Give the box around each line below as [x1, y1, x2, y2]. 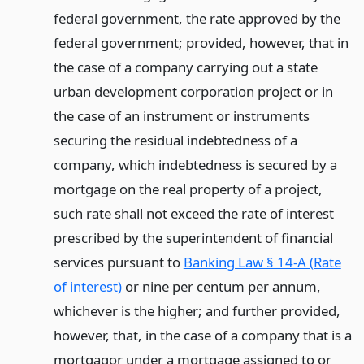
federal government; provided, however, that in [53, 32, 349, 52]
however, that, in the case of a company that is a [53, 325, 352, 344]
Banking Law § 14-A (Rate [183, 252, 341, 271]
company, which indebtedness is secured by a [53, 154, 337, 174]
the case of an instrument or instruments [53, 106, 310, 125]
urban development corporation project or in [53, 81, 333, 101]
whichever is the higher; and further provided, [53, 301, 340, 320]
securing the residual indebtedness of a [53, 130, 297, 149]
